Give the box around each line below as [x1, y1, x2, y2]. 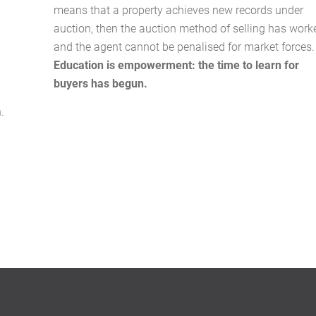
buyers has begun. [54, 75, 151, 91]
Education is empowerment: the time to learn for [54, 57, 300, 73]
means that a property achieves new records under [54, 2, 304, 18]
